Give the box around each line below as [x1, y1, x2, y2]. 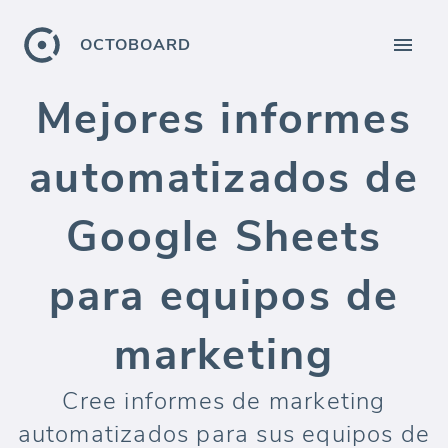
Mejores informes [36, 90, 412, 148]
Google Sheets [65, 208, 383, 266]
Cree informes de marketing [62, 385, 386, 417]
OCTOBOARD [80, 34, 191, 56]
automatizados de [29, 149, 419, 207]
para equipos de [48, 267, 400, 325]
